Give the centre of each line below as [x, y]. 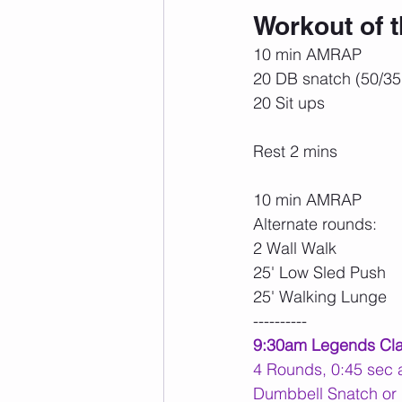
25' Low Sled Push [319, 273]
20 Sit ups [289, 103]
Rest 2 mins [295, 152]
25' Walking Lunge [320, 297]
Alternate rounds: [315, 224]
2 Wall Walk [295, 249]
